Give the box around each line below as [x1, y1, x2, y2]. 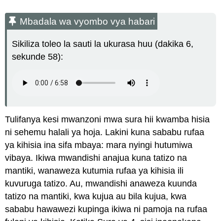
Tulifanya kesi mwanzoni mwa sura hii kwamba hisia [5, 114, 210, 124]
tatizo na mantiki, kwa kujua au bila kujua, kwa [5, 191, 187, 201]
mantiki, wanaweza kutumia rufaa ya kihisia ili [5, 165, 184, 176]
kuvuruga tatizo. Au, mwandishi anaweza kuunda [5, 178, 197, 188]
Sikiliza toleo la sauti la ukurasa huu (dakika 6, [12, 39, 194, 49]
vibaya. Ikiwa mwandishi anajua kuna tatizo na [5, 152, 187, 163]
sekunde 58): [12, 52, 64, 62]
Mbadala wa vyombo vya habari [20, 16, 155, 27]
